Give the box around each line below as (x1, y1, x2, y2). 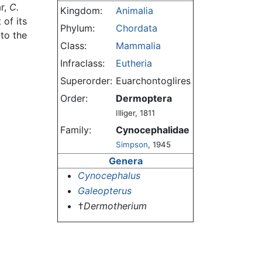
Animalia (116, 5, 153, 17)
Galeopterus (77, 185, 132, 197)
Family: (60, 124, 91, 136)
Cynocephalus (77, 170, 140, 182)
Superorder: (60, 75, 112, 87)
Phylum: (60, 22, 95, 35)
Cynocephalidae (116, 124, 189, 136)
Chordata (116, 22, 157, 35)
